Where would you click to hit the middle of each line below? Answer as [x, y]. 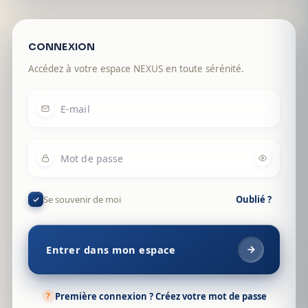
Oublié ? [254, 199]
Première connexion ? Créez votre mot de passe [161, 296]
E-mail [75, 109]
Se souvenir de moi [82, 199]
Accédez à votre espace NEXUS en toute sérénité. [136, 69]
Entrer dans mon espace [111, 250]
